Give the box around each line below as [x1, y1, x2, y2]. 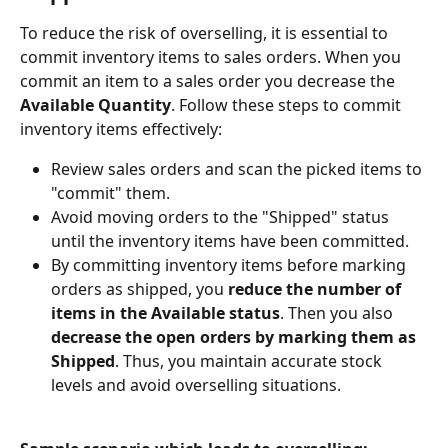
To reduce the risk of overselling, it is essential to [20, 21, 392, 44]
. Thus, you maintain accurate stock [115, 349, 386, 372]
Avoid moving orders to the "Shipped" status [51, 205, 393, 228]
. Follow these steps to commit [171, 93, 405, 116]
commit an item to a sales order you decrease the [20, 69, 399, 92]
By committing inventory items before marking [51, 253, 410, 276]
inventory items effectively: [20, 117, 222, 140]
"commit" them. [51, 181, 170, 204]
